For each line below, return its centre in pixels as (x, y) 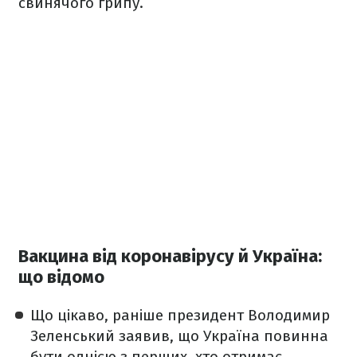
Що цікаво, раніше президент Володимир (180, 316)
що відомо (61, 277)
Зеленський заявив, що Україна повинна (179, 336)
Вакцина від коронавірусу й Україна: (170, 257)
